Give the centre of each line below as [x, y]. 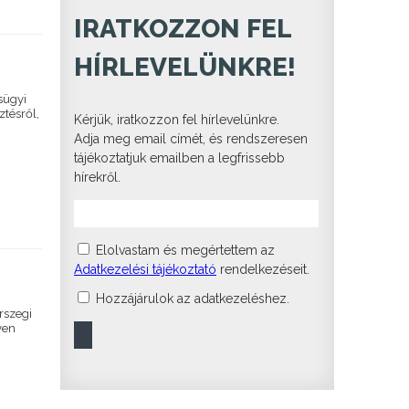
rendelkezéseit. [263, 269]
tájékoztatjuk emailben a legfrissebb [179, 157]
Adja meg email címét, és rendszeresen [191, 138]
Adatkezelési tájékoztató [145, 269]
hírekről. [97, 177]
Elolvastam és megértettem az [184, 250]
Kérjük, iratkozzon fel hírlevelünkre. [177, 119]
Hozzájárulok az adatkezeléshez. [191, 298]
